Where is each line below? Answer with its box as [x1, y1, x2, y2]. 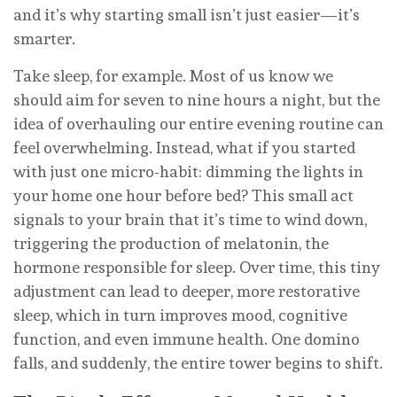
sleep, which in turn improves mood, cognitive [13, 306, 347, 325]
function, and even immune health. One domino [13, 330, 360, 349]
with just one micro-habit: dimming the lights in [13, 162, 363, 182]
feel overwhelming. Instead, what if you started [13, 138, 355, 158]
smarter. [13, 29, 75, 49]
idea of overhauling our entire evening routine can [13, 114, 384, 134]
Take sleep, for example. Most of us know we [13, 66, 333, 86]
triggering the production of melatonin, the [13, 234, 329, 253]
